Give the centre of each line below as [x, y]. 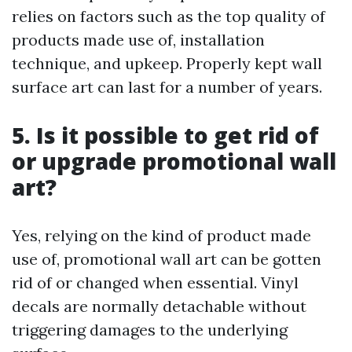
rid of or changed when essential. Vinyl [155, 282]
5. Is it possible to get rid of [165, 135]
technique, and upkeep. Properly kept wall [167, 63]
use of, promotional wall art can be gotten [167, 259]
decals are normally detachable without [159, 306]
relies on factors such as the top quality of [169, 16]
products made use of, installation [138, 40]
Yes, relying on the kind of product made [161, 235]
